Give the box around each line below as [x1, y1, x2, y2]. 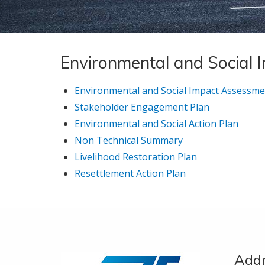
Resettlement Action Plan [75, 167, 186, 180]
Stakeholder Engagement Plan [75, 101, 209, 114]
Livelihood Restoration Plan [75, 150, 197, 163]
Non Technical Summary [75, 134, 183, 147]
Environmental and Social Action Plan [75, 117, 238, 130]
